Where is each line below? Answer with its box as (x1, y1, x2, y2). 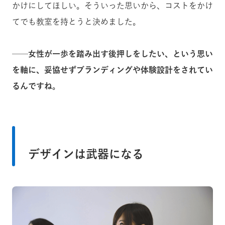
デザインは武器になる (28, 148, 144, 160)
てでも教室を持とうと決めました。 (12, 17, 141, 26)
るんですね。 (12, 81, 60, 90)
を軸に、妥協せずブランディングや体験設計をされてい (12, 65, 213, 74)
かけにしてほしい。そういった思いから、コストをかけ (12, 1, 213, 10)
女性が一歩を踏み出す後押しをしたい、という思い (28, 49, 213, 58)
